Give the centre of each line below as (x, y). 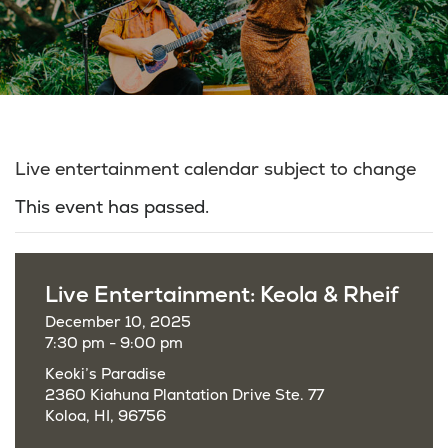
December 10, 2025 (118, 322)
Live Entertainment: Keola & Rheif (222, 295)
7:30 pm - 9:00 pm (114, 343)
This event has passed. (112, 207)
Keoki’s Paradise (105, 374)
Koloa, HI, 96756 (105, 416)
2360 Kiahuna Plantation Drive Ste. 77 (184, 395)
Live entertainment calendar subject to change (215, 169)
